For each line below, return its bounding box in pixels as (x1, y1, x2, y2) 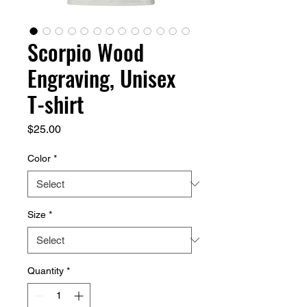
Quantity (27, 265, 64, 276)
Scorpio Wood (27, 35, 144, 68)
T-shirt (27, 87, 84, 120)
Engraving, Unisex (27, 61, 175, 94)
